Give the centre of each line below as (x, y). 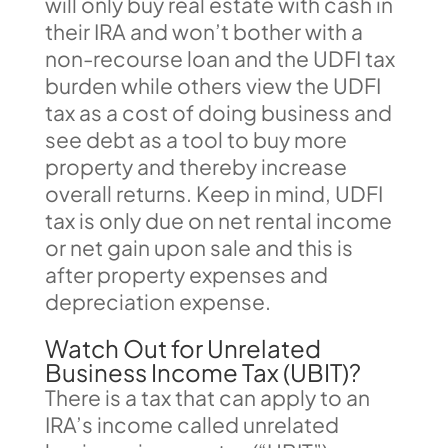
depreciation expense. (157, 301)
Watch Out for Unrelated (182, 347)
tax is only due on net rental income (218, 220)
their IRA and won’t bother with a (203, 31)
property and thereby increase (195, 166)
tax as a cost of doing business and (218, 112)
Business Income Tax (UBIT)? (202, 371)
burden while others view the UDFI (212, 85)
